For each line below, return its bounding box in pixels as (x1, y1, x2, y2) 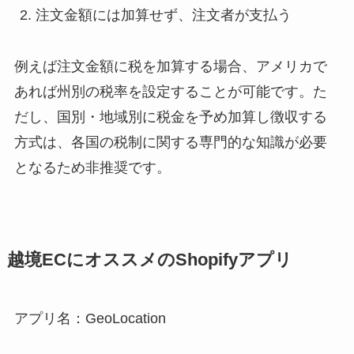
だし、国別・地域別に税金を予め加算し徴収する (13, 108, 327, 125)
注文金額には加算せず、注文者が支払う (35, 6, 292, 23)
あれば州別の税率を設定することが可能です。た (13, 83, 327, 100)
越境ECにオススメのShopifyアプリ (6, 250, 292, 269)
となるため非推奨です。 (13, 159, 171, 175)
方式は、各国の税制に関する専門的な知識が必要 (13, 134, 327, 150)
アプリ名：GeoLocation (13, 310, 166, 326)
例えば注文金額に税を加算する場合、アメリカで (13, 58, 327, 74)
